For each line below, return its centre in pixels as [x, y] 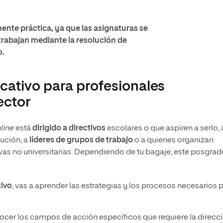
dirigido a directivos [69, 128]
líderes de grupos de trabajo [81, 140]
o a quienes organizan [173, 140]
